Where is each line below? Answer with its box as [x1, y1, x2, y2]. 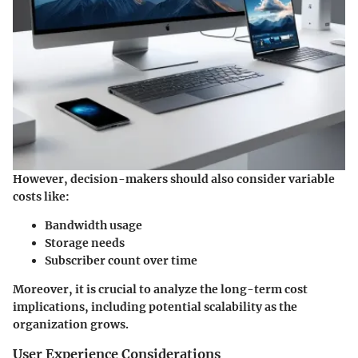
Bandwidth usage [45, 218, 142, 233]
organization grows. [13, 317, 129, 332]
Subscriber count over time [45, 253, 197, 268]
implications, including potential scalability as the [13, 300, 297, 315]
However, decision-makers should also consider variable [13, 172, 335, 187]
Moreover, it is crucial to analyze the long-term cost [13, 282, 308, 297]
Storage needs [45, 236, 125, 251]
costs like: [13, 189, 70, 205]
